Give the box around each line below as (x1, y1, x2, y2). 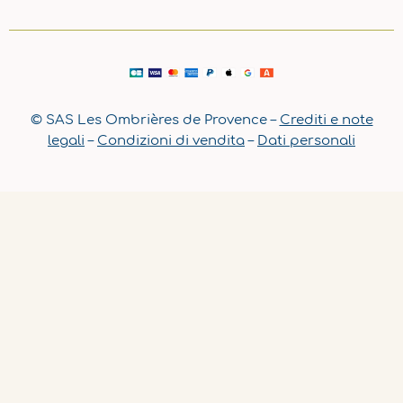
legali (48, 132, 85, 148)
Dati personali (257, 132, 355, 148)
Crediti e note (279, 112, 373, 127)
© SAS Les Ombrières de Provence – (30, 112, 280, 127)
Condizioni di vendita (97, 132, 245, 148)
